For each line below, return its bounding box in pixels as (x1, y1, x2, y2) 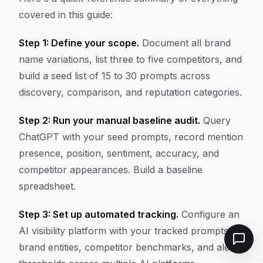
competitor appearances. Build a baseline (19, 164, 203, 176)
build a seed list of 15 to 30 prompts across (19, 70, 210, 82)
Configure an (178, 208, 240, 220)
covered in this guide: (19, 9, 113, 21)
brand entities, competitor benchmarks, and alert (19, 241, 237, 253)
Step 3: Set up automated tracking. (19, 208, 178, 220)
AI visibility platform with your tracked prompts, (19, 225, 231, 237)
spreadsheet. (19, 180, 76, 192)
